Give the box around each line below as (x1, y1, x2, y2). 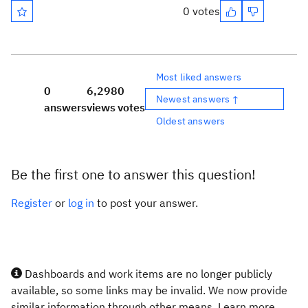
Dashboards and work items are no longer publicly (22, 267, 272, 280)
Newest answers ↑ (156, 92, 240, 105)
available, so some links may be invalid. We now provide (11, 283, 287, 297)
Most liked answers (156, 70, 241, 83)
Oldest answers (156, 114, 225, 127)
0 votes (183, 4, 220, 18)
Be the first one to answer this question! (11, 165, 256, 184)
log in (68, 196, 94, 210)
